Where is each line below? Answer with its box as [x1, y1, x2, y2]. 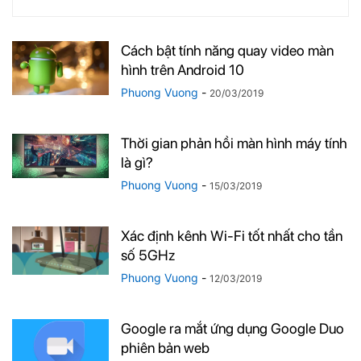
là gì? [121, 154, 153, 171]
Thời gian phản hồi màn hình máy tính [121, 135, 347, 151]
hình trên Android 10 [121, 61, 244, 78]
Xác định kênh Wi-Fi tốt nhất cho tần [121, 227, 342, 244]
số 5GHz [121, 247, 175, 263]
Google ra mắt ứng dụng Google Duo [121, 320, 344, 337]
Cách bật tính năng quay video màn [121, 42, 334, 59]
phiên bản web [121, 339, 210, 356]
